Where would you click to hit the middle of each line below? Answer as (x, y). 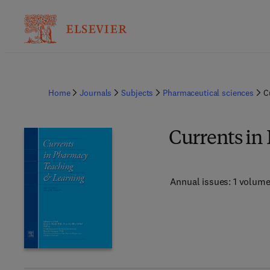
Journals (96, 93)
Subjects (137, 93)
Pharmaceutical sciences (209, 93)
